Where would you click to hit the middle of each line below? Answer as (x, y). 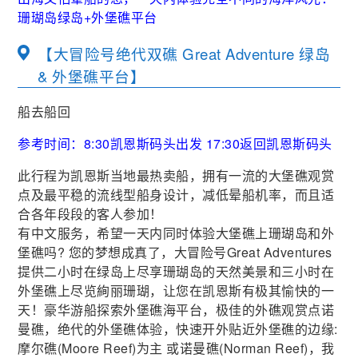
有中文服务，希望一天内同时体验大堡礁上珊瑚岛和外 (176, 233)
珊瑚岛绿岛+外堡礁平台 (88, 17)
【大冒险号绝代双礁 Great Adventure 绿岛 (184, 53)
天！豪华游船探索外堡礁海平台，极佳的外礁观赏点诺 (176, 310)
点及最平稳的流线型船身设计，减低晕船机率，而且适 (176, 195)
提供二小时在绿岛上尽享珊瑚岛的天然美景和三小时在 (176, 272)
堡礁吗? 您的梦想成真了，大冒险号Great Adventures (175, 253)
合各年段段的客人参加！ (90, 214)
